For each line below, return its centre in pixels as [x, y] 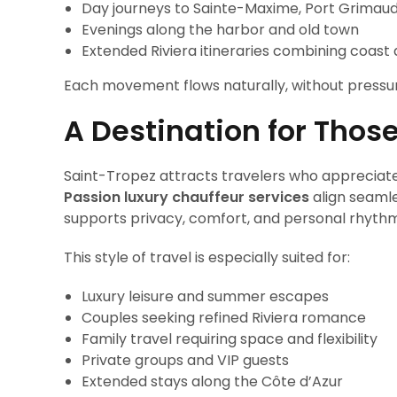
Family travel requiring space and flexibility [230, 339]
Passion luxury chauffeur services [187, 197]
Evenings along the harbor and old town [220, 30]
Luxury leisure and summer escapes [205, 296]
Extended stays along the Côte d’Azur [212, 381]
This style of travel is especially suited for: [207, 257]
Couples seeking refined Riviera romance [224, 318]
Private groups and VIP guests [185, 360]
